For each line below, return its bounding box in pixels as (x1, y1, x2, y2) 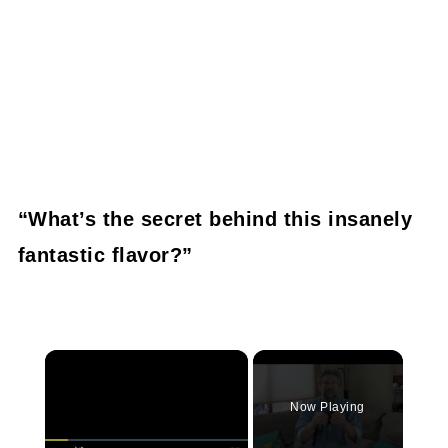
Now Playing (290, 400, 365, 415)
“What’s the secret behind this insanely (17, 208, 413, 231)
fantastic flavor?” (17, 244, 193, 267)
